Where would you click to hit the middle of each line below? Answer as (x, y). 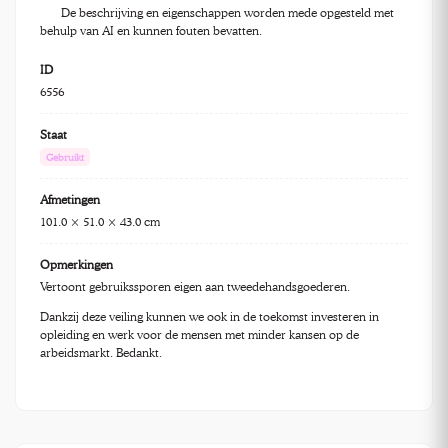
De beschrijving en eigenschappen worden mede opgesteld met (226, 13)
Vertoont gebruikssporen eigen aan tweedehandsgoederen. (195, 287)
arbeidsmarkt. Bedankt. (101, 353)
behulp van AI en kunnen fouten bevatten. (151, 31)
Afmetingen (70, 200)
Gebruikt (65, 157)
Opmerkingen (76, 265)
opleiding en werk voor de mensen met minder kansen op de (199, 335)
